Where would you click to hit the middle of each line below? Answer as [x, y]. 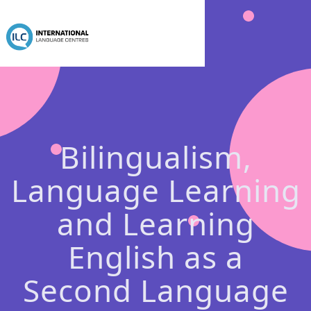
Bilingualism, [155, 157]
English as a [155, 257]
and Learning [155, 224]
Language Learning [155, 190]
